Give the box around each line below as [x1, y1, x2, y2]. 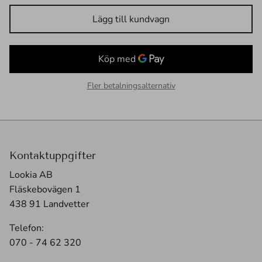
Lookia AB [9, 168, 53, 182]
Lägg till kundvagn [92, 12, 170, 26]
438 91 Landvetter [9, 198, 89, 211]
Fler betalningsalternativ [87, 80, 175, 92]
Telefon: [9, 222, 44, 235]
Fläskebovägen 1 [9, 183, 81, 196]
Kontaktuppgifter [9, 149, 96, 163]
